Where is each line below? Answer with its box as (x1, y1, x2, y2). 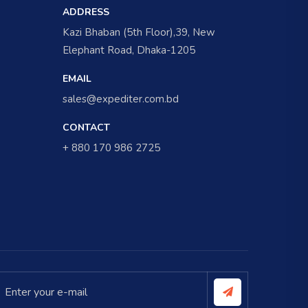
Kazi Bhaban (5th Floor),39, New (63, 25, 215, 40)
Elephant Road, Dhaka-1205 (63, 43, 195, 58)
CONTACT (63, 121, 110, 135)
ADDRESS (63, 5, 109, 19)
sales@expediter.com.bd (63, 92, 179, 107)
